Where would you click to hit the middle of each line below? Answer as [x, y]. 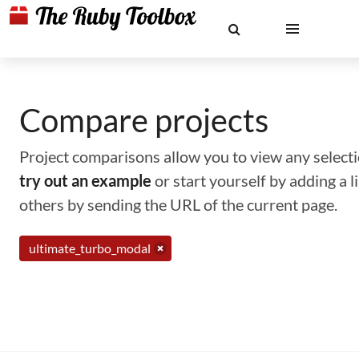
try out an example [85, 180]
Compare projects [144, 120]
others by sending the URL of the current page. [178, 204]
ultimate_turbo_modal [90, 248]
